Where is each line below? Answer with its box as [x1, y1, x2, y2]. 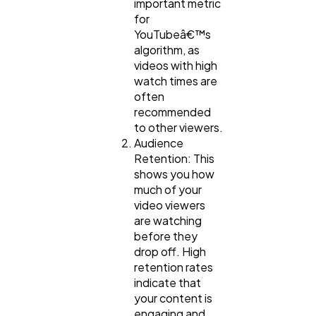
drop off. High [134, 244, 206, 260]
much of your [134, 182, 202, 197]
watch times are [134, 73, 217, 89]
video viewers [134, 197, 205, 213]
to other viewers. [134, 120, 223, 135]
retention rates [134, 260, 213, 275]
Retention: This [134, 151, 214, 166]
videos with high [134, 58, 217, 73]
